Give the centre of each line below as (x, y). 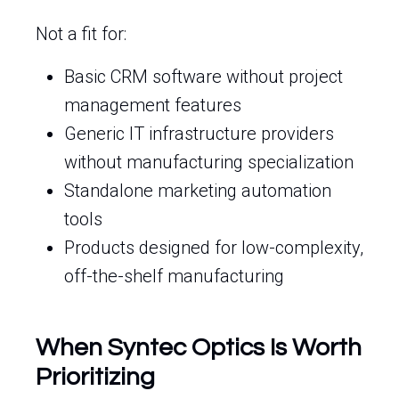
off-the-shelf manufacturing (174, 276)
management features (153, 105)
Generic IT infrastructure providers (199, 134)
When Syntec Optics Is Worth (199, 348)
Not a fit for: (81, 34)
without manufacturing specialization (209, 162)
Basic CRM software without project (204, 77)
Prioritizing (95, 377)
